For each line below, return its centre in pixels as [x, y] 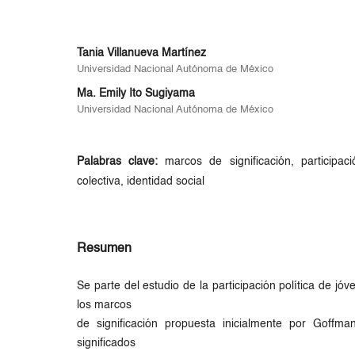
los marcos [105, 305]
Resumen [105, 248]
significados [107, 343]
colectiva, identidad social [141, 181]
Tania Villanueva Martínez [142, 53]
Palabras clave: [121, 161]
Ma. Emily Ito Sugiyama [136, 93]
